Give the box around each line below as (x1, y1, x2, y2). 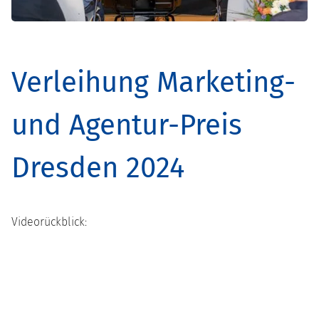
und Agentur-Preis (11, 108, 242, 142)
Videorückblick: (11, 214, 87, 229)
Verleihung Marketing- (11, 65, 296, 100)
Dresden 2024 (11, 150, 184, 185)
